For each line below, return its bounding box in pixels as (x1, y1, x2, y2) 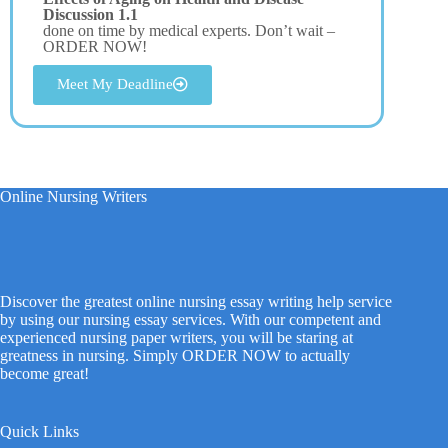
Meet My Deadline (57, 76, 173, 93)
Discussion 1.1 (43, 6, 138, 24)
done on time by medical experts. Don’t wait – (43, 22, 335, 40)
